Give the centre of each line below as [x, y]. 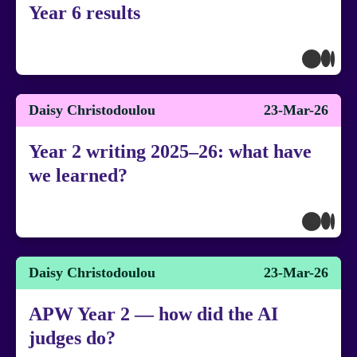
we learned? [78, 175]
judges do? [72, 338]
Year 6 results [84, 13]
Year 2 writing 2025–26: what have [170, 151]
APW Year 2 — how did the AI [153, 314]
